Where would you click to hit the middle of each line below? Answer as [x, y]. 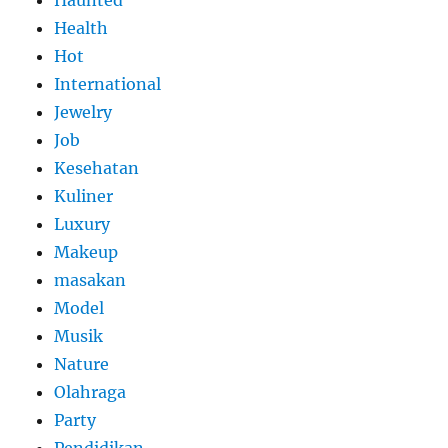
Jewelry [83, 111]
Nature [82, 363]
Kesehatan [97, 167]
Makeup [86, 251]
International [108, 83]
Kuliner [84, 195]
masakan [90, 279]
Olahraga [90, 391]
